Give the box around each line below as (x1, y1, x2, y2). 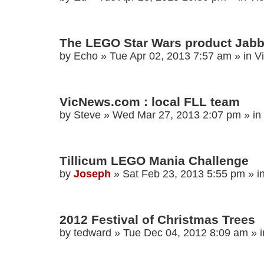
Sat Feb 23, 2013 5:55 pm (123, 168, 245, 180)
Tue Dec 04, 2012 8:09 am (123, 227, 248, 239)
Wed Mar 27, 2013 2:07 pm (113, 109, 241, 121)
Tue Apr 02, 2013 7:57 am (110, 50, 232, 62)
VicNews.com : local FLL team (60, 95, 240, 109)
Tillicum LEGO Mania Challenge (60, 154, 249, 168)
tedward (74, 227, 111, 239)
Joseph (74, 168, 111, 180)
